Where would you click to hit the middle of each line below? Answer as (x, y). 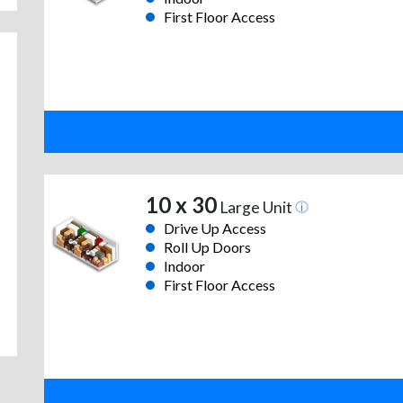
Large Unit (255, 208)
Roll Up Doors (207, 247)
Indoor (184, 266)
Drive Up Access (215, 228)
